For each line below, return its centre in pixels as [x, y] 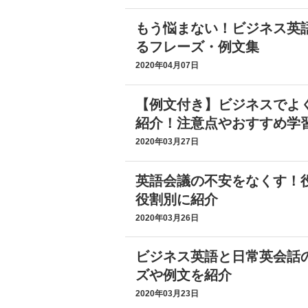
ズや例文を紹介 [184, 275]
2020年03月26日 [167, 218]
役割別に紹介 [177, 199]
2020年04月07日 [167, 65]
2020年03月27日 [167, 142]
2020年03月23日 [167, 294]
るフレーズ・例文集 [197, 47]
